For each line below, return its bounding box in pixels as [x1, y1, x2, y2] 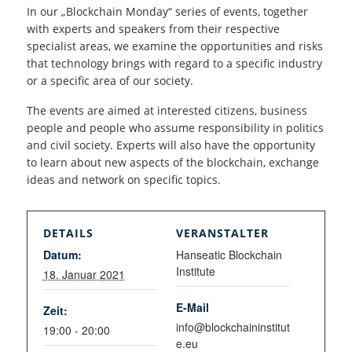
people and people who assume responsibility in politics [26, 119, 324, 135]
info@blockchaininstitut [176, 318, 290, 335]
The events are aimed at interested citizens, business [26, 102, 307, 118]
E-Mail [176, 299, 209, 315]
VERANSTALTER [176, 225, 269, 240]
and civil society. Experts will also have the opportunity [26, 137, 315, 152]
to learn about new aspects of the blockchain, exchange [26, 154, 319, 170]
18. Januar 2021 [42, 266, 125, 282]
